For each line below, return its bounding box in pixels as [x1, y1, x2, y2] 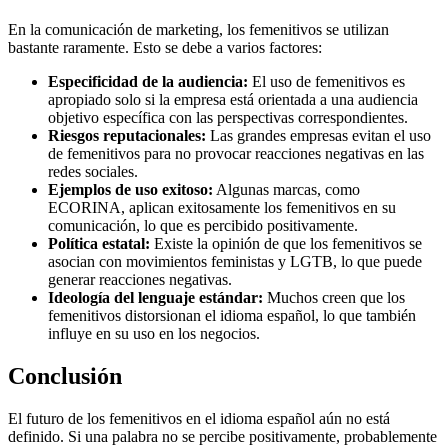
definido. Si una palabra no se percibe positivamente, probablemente [8, 427, 437, 445]
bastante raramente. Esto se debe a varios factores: [8, 38, 322, 56]
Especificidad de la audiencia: [48, 72, 248, 90]
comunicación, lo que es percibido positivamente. [48, 216, 358, 234]
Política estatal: [48, 234, 150, 252]
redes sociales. [48, 162, 138, 180]
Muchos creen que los [263, 288, 405, 306]
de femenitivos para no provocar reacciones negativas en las [48, 144, 424, 162]
